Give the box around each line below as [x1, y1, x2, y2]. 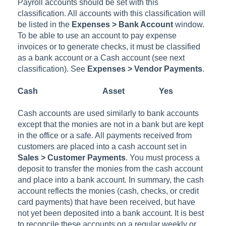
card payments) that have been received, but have [18, 197, 196, 206]
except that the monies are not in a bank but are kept [18, 120, 204, 129]
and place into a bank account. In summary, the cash [18, 175, 204, 184]
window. [173, 20, 205, 29]
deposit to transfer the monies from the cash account [18, 164, 203, 173]
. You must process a [126, 153, 200, 162]
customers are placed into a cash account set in [18, 142, 187, 151]
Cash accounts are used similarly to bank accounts [18, 108, 199, 118]
